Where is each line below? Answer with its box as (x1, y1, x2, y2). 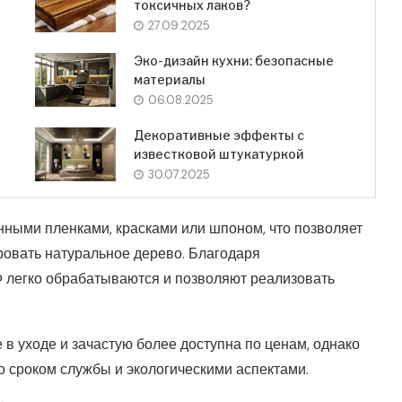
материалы (133, 72, 205, 88)
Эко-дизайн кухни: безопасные (133, 53, 334, 69)
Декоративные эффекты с (133, 127, 304, 144)
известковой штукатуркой (133, 146, 304, 162)
